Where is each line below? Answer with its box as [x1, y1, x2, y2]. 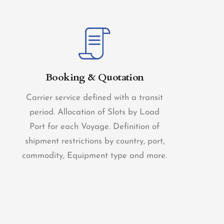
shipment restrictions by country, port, [24, 137, 164, 145]
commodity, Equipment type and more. [22, 151, 167, 160]
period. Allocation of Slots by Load [29, 108, 160, 116]
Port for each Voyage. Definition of [29, 122, 160, 131]
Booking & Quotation [45, 70, 144, 84]
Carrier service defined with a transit [26, 93, 163, 102]
